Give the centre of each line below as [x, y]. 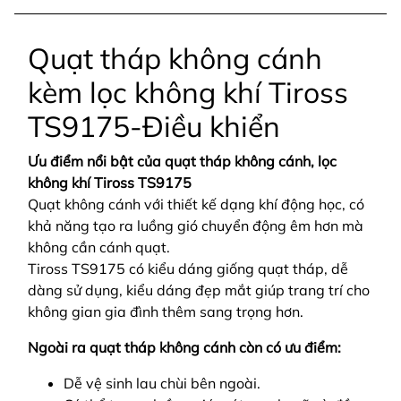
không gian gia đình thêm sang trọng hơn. [166, 312]
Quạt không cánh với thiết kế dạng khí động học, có [196, 205]
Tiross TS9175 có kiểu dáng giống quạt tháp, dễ [188, 269]
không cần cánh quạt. [101, 247]
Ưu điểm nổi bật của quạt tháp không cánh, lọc [182, 162]
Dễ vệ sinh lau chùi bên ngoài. [162, 384]
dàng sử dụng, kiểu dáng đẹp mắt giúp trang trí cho [199, 290]
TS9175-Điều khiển [154, 127]
